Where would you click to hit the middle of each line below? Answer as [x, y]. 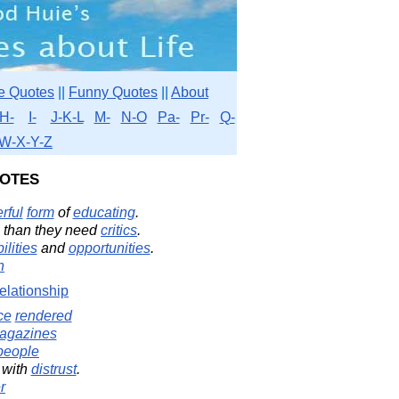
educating [104, 212]
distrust [53, 369]
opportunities [109, 248]
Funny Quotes [113, 92]
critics [119, 230]
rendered [43, 316]
